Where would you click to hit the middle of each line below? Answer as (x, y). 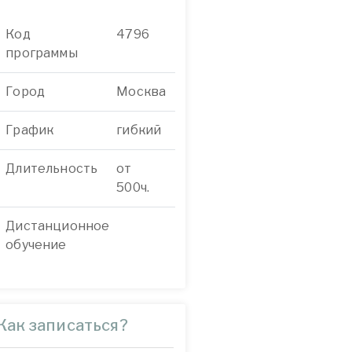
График (30, 130)
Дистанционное (58, 226)
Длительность (52, 169)
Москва (141, 92)
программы (42, 53)
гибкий (139, 130)
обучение (36, 245)
